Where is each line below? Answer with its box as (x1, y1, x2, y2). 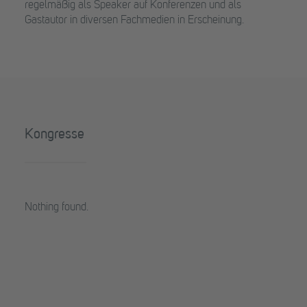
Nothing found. (25, 202, 88, 213)
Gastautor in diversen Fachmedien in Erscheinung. (25, 15, 244, 26)
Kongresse (25, 128, 84, 142)
